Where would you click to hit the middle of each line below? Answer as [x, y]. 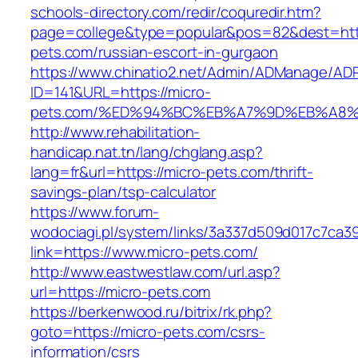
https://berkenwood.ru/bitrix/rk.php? [151, 312]
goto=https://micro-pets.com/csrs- [148, 332]
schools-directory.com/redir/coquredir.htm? [176, 12]
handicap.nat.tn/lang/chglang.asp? [147, 152]
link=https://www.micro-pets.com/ [144, 252]
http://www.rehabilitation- [115, 132]
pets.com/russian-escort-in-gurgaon [154, 52]
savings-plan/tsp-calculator [123, 192]
